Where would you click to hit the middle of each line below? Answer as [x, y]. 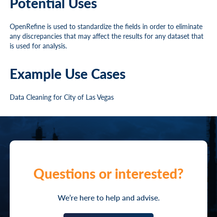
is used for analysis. [38, 46]
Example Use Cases [68, 73]
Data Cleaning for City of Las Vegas [62, 97]
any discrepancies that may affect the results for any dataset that [107, 36]
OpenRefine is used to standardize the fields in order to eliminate [106, 26]
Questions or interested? [108, 173]
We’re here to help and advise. [108, 197]
